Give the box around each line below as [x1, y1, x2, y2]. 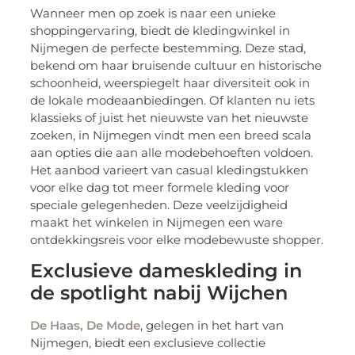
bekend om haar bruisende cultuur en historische [30, 57, 323, 73]
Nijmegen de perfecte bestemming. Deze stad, [30, 40, 307, 55]
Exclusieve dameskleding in [30, 259, 303, 283]
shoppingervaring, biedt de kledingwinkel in [30, 22, 291, 38]
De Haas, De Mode [30, 318, 141, 334]
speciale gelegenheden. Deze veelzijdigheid [30, 197, 288, 212]
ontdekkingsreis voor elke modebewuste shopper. [30, 231, 324, 247]
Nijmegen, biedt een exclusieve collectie [30, 335, 266, 351]
